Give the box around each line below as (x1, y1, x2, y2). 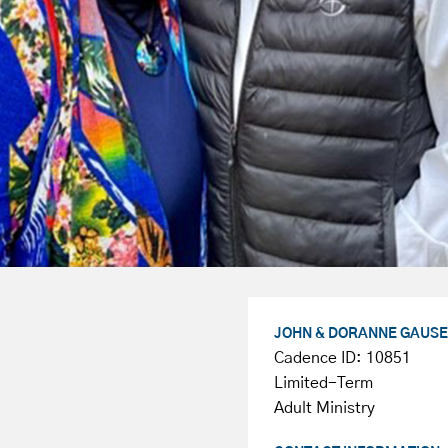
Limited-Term (273, 374, 373, 391)
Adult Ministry (273, 399, 375, 416)
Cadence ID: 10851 (273, 349, 411, 366)
